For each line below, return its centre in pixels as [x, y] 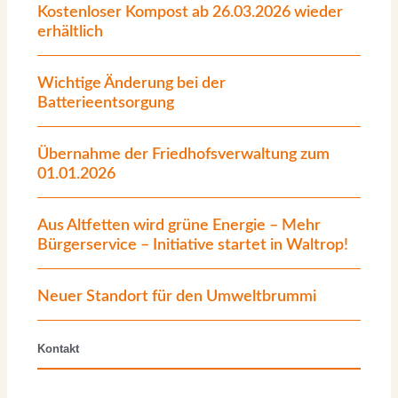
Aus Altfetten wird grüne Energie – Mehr [179, 226]
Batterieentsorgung [106, 103]
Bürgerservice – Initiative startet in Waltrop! [193, 245]
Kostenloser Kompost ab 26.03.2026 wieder [190, 12]
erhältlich [70, 32]
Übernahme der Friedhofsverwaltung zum [183, 155]
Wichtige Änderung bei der [131, 84]
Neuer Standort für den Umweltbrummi [177, 297]
